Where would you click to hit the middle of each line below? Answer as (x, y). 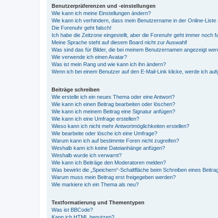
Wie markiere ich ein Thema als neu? (95, 184)
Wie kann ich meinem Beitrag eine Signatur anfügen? (113, 111)
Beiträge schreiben (76, 90)
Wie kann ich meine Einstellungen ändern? (101, 13)
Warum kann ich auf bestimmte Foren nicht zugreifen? (115, 141)
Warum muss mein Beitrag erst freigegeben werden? (114, 177)
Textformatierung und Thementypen (98, 202)
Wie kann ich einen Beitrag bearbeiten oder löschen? (113, 104)
